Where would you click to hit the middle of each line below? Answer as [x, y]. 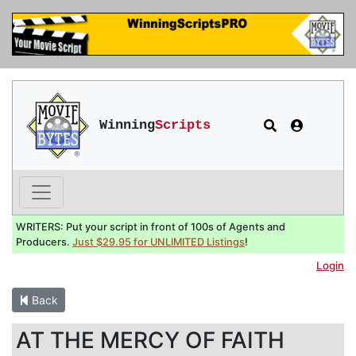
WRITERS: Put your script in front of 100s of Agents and [151, 226]
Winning [127, 126]
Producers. [44, 242]
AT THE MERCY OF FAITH [150, 340]
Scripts [182, 126]
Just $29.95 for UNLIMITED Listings [159, 242]
